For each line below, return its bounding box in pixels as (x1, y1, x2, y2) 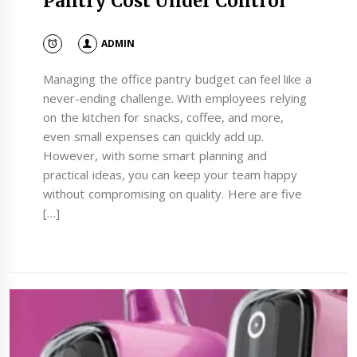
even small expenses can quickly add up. (43, 128, 265, 145)
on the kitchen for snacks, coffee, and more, (43, 109, 284, 126)
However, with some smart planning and (43, 147, 267, 164)
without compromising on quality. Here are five (43, 186, 303, 202)
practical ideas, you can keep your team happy (43, 167, 298, 183)
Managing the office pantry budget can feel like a (43, 71, 312, 88)
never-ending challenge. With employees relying (43, 90, 307, 107)
